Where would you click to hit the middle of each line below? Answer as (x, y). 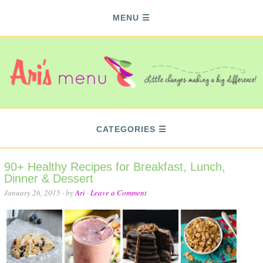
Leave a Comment (119, 193)
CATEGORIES (126, 129)
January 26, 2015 (33, 193)
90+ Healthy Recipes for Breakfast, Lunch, (115, 167)
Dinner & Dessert (49, 178)
